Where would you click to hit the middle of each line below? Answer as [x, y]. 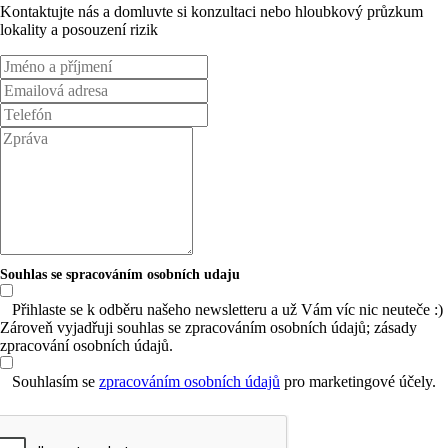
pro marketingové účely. [358, 381]
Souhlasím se [55, 381]
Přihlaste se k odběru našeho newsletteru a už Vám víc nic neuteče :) [227, 309]
